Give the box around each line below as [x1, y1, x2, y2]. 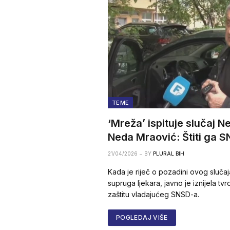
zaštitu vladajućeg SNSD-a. [108, 190, 199, 199]
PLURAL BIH [153, 150, 184, 157]
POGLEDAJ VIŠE [116, 214, 168, 222]
